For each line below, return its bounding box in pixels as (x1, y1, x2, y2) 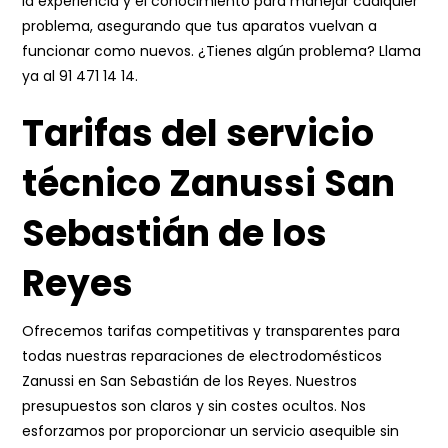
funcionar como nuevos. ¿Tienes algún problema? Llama (22, 41, 422, 61)
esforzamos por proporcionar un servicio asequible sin (22, 421, 400, 441)
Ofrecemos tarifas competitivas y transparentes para (22, 321, 401, 341)
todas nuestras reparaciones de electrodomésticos (22, 346, 383, 366)
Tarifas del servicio (22, 108, 375, 159)
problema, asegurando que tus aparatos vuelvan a (22, 16, 378, 36)
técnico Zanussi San (22, 158, 396, 209)
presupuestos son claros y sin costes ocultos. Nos (22, 396, 367, 416)
